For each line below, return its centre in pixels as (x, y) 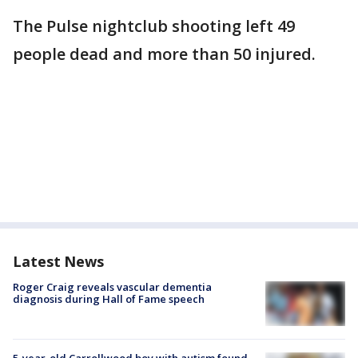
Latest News (58, 261)
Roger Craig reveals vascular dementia (112, 287)
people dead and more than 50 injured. (164, 54)
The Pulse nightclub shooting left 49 (154, 26)
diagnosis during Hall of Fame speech (109, 299)
